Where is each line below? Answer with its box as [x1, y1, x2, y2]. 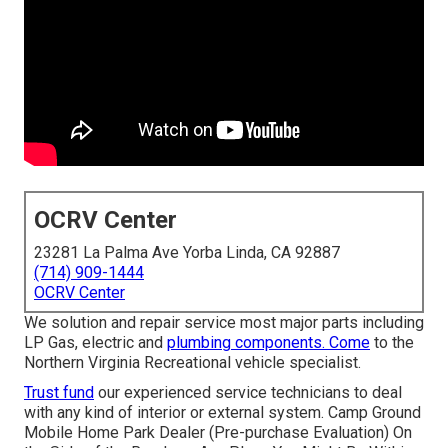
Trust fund [24, 383, 94, 403]
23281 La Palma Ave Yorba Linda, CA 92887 [34, 243, 340, 263]
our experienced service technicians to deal [94, 383, 402, 403]
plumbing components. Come [167, 333, 370, 353]
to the [370, 333, 414, 353]
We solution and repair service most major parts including [24, 313, 424, 333]
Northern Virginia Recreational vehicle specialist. [24, 353, 361, 373]
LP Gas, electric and [24, 333, 167, 353]
